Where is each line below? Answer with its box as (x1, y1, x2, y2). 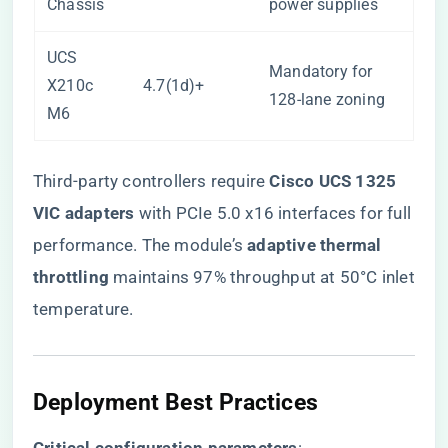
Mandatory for (269, 62, 373, 81)
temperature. (33, 299, 134, 319)
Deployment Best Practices (33, 388, 318, 416)
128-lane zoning (269, 90, 385, 109)
